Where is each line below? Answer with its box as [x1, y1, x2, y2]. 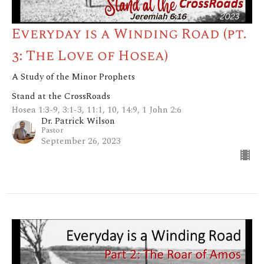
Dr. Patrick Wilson [41, 114, 115, 128]
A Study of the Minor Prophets [12, 70, 135, 84]
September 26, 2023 [41, 134, 121, 148]
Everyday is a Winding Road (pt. [12, 23, 246, 45]
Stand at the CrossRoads [12, 89, 110, 103]
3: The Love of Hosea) [12, 45, 168, 67]
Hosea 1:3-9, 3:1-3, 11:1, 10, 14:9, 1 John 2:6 [12, 103, 181, 117]
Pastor [41, 124, 64, 136]
